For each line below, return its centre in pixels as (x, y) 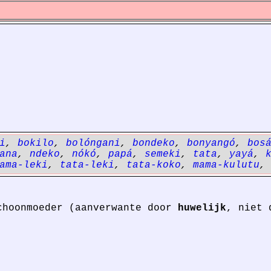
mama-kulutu (226, 165)
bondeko (154, 143)
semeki (163, 154)
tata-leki (87, 165)
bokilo (36, 143)
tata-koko (154, 165)
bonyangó (211, 143)
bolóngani (93, 143)
